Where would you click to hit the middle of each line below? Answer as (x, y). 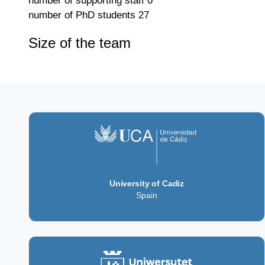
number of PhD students (82, 15)
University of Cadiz (147, 184)
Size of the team (80, 43)
